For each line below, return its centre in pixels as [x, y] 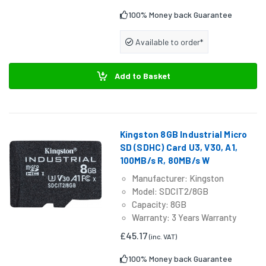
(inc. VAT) [163, 237]
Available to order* [168, 42]
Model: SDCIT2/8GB [170, 191]
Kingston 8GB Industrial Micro [183, 134]
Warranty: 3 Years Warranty [184, 218]
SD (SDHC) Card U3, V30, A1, [179, 148]
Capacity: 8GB [159, 205]
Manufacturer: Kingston [178, 178]
